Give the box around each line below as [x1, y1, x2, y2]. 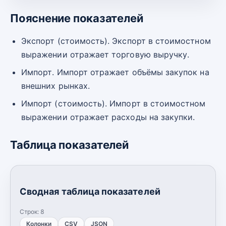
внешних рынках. [21, 80, 90, 91]
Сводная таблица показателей [20, 186, 160, 197]
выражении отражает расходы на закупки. [21, 111, 195, 122]
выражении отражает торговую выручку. [21, 49, 190, 60]
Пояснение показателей [10, 11, 143, 25]
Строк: [20, 207, 41, 215]
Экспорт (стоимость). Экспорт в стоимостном [21, 35, 211, 46]
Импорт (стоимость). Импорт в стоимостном [21, 98, 206, 108]
